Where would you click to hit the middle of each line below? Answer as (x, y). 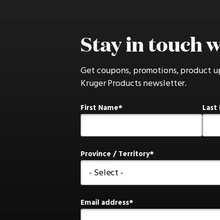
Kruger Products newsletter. (134, 83)
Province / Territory (115, 154)
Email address (105, 203)
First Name (99, 108)
